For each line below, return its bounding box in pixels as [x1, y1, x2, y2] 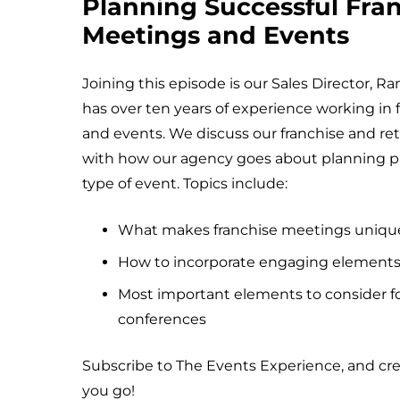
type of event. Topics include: [82, 174, 287, 192]
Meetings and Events [82, 20, 349, 50]
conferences [118, 310, 206, 328]
